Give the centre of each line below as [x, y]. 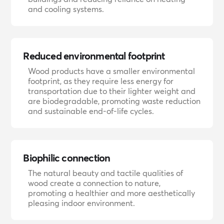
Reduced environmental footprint [94, 56]
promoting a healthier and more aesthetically [112, 193]
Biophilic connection [67, 158]
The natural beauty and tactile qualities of [106, 173]
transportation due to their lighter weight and [112, 91]
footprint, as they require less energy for [101, 81]
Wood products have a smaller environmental [112, 71]
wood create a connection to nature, [94, 183]
